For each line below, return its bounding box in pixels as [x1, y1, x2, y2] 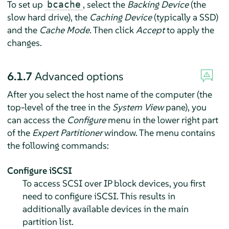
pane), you [163, 101, 207, 113]
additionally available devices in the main [22, 203, 189, 215]
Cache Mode [39, 24, 89, 36]
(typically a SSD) [151, 11, 218, 24]
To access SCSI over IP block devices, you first [22, 177, 205, 190]
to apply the [164, 24, 214, 36]
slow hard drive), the [7, 11, 89, 24]
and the [7, 24, 39, 36]
